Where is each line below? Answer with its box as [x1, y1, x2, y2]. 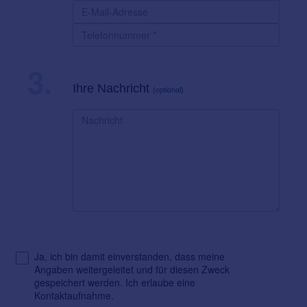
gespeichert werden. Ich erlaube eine [34, 275, 195, 290]
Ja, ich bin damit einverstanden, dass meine [34, 249, 225, 264]
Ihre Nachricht [73, 82, 153, 96]
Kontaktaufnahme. [34, 288, 114, 303]
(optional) [153, 86, 184, 95]
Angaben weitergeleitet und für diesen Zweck [34, 262, 230, 277]
